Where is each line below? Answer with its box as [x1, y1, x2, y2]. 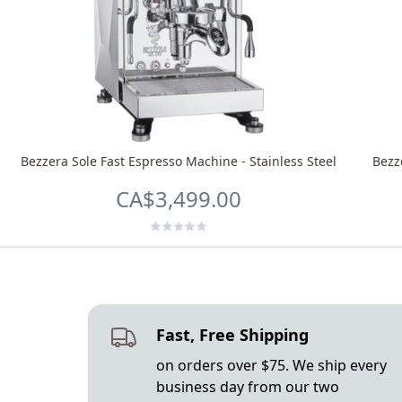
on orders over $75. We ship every [155, 355, 387, 375]
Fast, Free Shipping [155, 324, 309, 345]
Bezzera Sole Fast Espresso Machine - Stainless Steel [21, 153, 336, 170]
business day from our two [155, 377, 339, 397]
